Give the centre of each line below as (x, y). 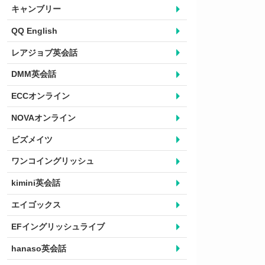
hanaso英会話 (39, 248)
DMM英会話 (34, 74)
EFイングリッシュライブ (58, 226)
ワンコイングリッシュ (53, 161)
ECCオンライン (41, 96)
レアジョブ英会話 (44, 52)
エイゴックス (36, 205)
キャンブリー (36, 9)
